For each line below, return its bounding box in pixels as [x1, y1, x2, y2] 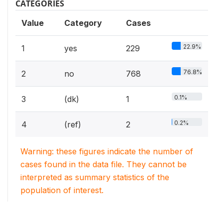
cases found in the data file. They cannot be [20, 159, 187, 169]
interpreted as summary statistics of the [20, 172, 169, 182]
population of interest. [20, 185, 104, 195]
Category [64, 18, 102, 28]
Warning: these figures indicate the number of [20, 146, 193, 156]
